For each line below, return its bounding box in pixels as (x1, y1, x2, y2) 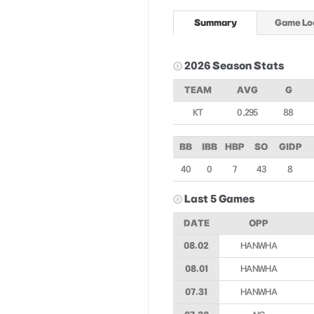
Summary (193, 18, 237, 27)
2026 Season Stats (184, 60, 284, 71)
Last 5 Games (184, 193, 254, 205)
